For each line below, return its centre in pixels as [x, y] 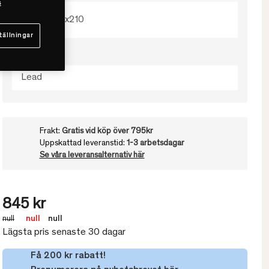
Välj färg [28, 56]
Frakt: [50, 132]
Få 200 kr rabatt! [68, 256]
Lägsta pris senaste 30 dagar [64, 233]
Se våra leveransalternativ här [92, 156]
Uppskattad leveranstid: [83, 144]
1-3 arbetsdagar [155, 144]
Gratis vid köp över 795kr [107, 132]
